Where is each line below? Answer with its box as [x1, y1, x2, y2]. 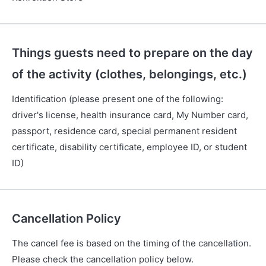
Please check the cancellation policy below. [12, 254, 194, 265]
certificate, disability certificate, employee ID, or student [12, 141, 247, 153]
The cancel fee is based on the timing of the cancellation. [12, 237, 251, 249]
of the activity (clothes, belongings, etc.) [12, 67, 247, 81]
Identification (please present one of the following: [12, 93, 223, 104]
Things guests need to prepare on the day [12, 46, 253, 60]
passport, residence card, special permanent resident [12, 125, 237, 137]
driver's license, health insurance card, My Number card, [12, 109, 248, 121]
